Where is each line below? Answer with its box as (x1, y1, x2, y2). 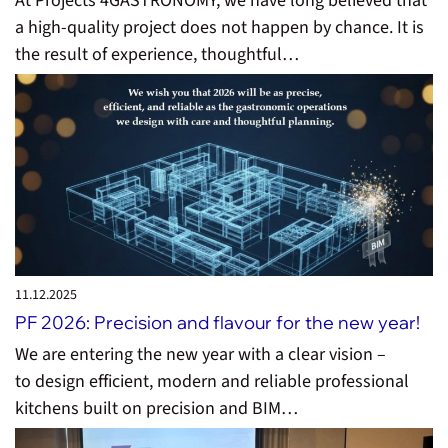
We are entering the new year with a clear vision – (15, 341, 386, 367)
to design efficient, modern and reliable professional (15, 368, 409, 394)
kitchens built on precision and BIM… (15, 395, 298, 421)
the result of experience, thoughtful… (15, 41, 299, 67)
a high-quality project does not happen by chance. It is (15, 14, 424, 40)
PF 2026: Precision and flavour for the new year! (15, 311, 420, 335)
